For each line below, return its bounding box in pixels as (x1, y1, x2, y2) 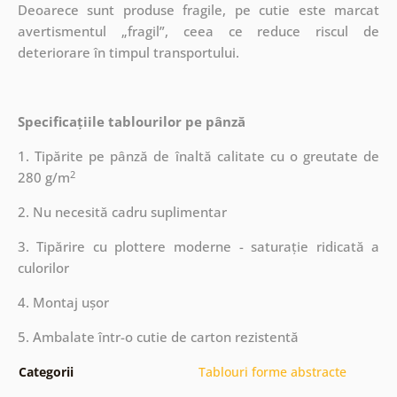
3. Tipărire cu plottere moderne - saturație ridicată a (17, 237, 380, 256)
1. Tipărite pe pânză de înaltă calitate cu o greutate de (17, 147, 380, 166)
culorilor (17, 259, 69, 277)
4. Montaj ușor (17, 293, 109, 312)
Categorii (18, 363, 74, 381)
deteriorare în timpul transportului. (17, 43, 239, 62)
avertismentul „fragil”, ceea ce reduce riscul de (17, 22, 380, 41)
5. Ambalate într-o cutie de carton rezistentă (17, 328, 299, 346)
